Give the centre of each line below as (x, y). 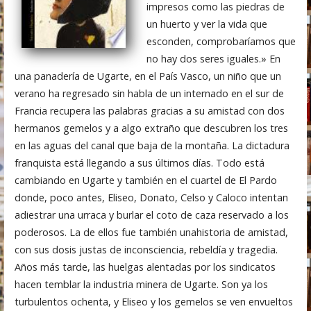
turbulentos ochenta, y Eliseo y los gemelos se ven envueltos (153, 301)
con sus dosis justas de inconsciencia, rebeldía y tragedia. (146, 249)
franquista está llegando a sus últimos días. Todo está (139, 162)
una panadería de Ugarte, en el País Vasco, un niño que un (148, 76)
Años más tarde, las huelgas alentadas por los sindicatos (145, 267)
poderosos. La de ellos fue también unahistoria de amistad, (151, 232)
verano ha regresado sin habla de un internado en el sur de (149, 93)
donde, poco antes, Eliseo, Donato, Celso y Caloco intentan (151, 197)
